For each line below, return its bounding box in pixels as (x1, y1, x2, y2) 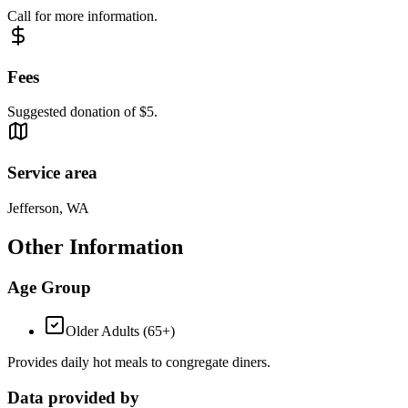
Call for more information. (7, 8, 158, 25)
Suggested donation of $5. (7, 104, 158, 120)
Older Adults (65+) (66, 323, 175, 340)
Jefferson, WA (7, 199, 89, 216)
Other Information (7, 234, 183, 259)
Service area (7, 163, 97, 183)
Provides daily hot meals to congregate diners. (7, 354, 270, 371)
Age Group (7, 277, 91, 297)
